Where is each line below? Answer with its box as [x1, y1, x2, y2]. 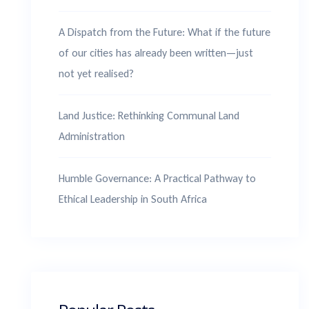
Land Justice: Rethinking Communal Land [59, 109, 239, 122]
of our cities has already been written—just [59, 46, 253, 59]
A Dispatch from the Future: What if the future [59, 26, 270, 39]
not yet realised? [59, 67, 134, 80]
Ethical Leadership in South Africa [59, 192, 207, 206]
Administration [59, 130, 125, 143]
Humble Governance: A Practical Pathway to [59, 172, 256, 185]
